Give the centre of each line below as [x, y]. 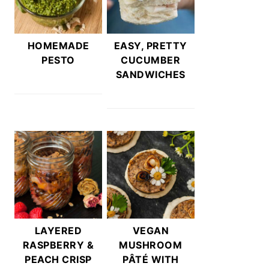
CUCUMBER [151, 60]
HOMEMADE [58, 45]
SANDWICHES [150, 74]
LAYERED [58, 230]
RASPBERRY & [58, 245]
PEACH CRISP [58, 259]
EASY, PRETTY [150, 45]
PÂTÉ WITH [151, 259]
